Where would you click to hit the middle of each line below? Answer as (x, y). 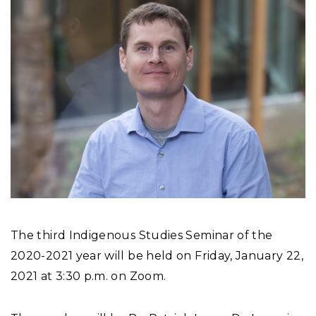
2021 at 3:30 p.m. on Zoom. (89, 276)
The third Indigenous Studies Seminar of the (142, 236)
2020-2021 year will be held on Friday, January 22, (157, 256)
